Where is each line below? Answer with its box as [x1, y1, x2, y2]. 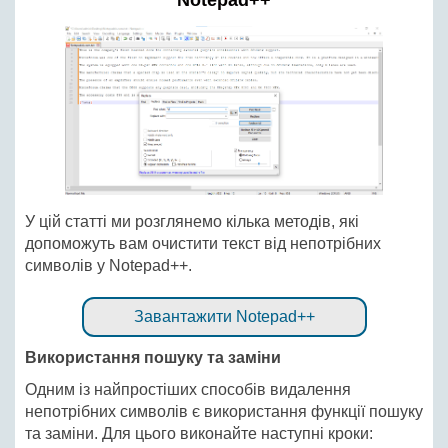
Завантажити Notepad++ [133, 307, 315, 325]
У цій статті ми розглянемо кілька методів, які [25, 212, 359, 230]
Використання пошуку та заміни [25, 348, 281, 366]
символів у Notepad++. [25, 256, 192, 274]
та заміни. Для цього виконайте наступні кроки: [25, 424, 373, 442]
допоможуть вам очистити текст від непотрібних [25, 234, 381, 252]
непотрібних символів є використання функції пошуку [25, 402, 423, 420]
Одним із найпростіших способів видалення [25, 380, 351, 398]
